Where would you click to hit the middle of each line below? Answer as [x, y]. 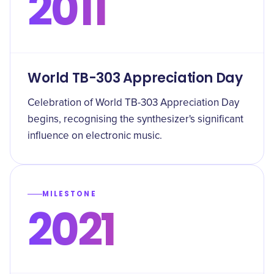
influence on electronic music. [95, 136]
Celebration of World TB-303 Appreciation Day [133, 103]
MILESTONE [69, 194]
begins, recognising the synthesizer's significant [135, 120]
